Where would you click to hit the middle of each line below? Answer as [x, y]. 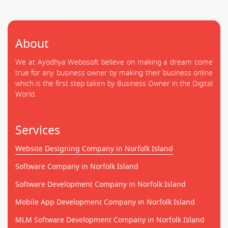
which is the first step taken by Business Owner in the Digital [114, 83]
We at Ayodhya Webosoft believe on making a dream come [114, 62]
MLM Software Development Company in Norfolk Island [110, 220]
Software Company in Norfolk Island [77, 166]
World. [26, 94]
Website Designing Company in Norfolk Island [94, 149]
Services [38, 130]
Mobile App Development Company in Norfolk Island [105, 202]
